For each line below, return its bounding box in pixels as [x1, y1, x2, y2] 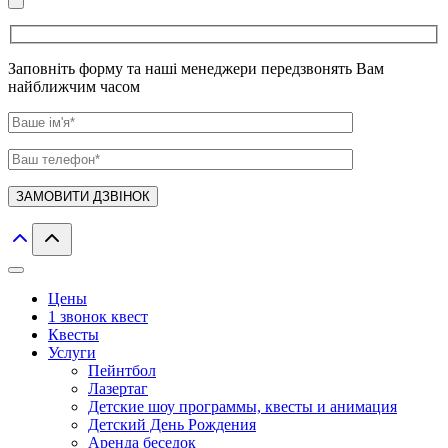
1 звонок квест [48, 308, 148, 326]
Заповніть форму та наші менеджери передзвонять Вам [8, 60, 384, 78]
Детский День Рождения [88, 416, 256, 434]
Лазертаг [88, 380, 148, 398]
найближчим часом [8, 78, 140, 96]
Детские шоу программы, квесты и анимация [88, 398, 397, 416]
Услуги [48, 344, 96, 362]
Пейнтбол [88, 362, 156, 380]
